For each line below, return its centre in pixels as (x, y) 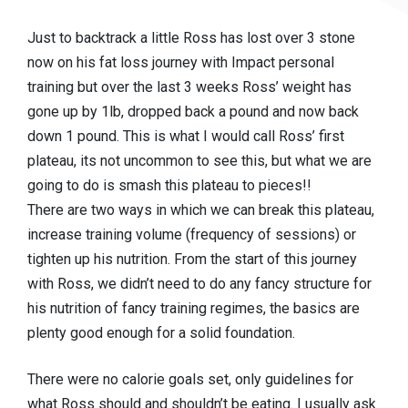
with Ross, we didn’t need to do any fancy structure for (199, 284)
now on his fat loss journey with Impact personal (181, 62)
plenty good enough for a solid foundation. (161, 333)
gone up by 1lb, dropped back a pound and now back (193, 112)
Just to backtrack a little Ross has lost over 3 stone (191, 38)
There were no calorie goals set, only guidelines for (190, 379)
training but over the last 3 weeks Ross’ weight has (189, 87)
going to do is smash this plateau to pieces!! (169, 185)
